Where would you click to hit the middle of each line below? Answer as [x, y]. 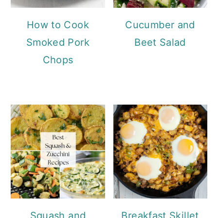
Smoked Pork [58, 42]
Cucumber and [160, 25]
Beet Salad [160, 42]
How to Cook [58, 25]
